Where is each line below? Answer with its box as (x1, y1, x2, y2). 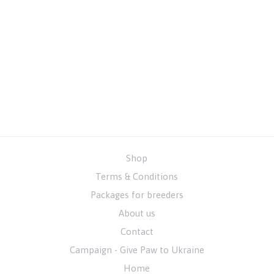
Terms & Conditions (95, 171, 179, 182)
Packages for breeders (90, 190, 183, 201)
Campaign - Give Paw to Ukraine (69, 245, 204, 256)
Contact (120, 226, 154, 237)
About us (118, 208, 155, 219)
